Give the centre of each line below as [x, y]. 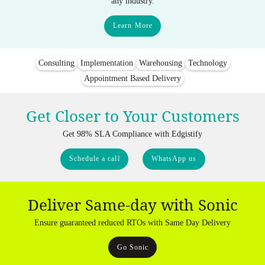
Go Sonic [133, 247]
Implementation [106, 63]
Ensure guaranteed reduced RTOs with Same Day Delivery [132, 222]
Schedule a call [94, 159]
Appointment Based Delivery [132, 78]
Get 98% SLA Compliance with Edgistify [132, 134]
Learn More [133, 26]
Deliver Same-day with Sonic [132, 204]
